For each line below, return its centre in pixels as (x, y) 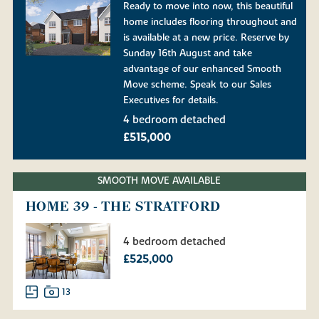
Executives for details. (171, 100)
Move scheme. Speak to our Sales (197, 84)
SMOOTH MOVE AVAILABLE (159, 181)
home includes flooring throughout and (210, 22)
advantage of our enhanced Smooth (202, 69)
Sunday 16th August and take (187, 53)
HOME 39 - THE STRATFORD (123, 206)
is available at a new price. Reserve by (206, 37)
